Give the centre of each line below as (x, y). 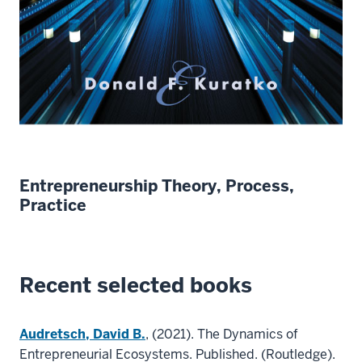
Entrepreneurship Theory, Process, (157, 186)
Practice (53, 206)
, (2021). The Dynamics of (222, 335)
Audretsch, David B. (82, 335)
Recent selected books (136, 286)
